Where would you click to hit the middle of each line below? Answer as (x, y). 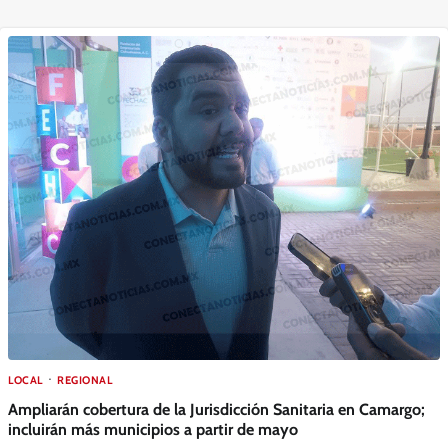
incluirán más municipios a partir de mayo (153, 428)
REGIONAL (84, 380)
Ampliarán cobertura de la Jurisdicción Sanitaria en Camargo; (216, 408)
